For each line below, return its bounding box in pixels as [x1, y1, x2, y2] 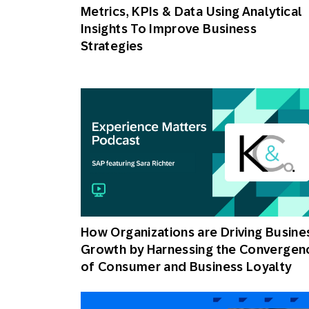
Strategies [81, 39, 143, 53]
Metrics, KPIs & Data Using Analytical [81, 4, 303, 19]
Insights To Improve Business [81, 21, 257, 36]
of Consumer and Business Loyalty [81, 259, 292, 274]
